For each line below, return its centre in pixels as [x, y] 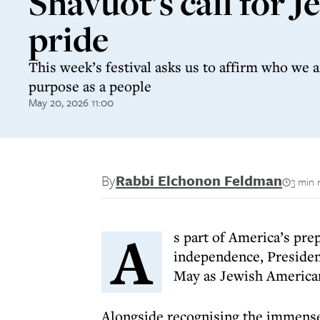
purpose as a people [90, 86]
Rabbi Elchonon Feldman [199, 180]
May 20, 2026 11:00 [71, 102]
